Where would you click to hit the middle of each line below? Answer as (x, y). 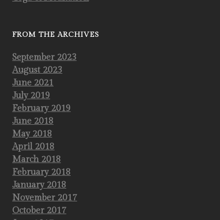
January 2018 (39, 185)
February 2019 (41, 108)
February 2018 (41, 172)
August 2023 (37, 70)
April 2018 (33, 147)
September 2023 (44, 57)
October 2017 (39, 210)
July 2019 (31, 96)
